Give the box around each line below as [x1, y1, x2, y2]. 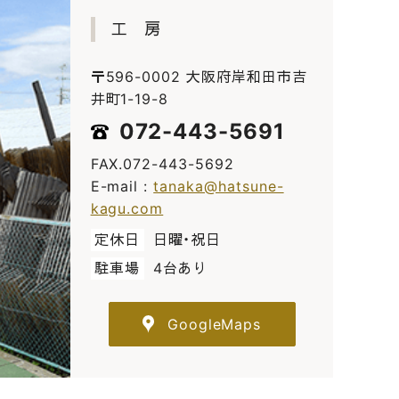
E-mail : [90, 177, 154, 196]
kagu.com [90, 199, 164, 218]
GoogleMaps [167, 315, 262, 334]
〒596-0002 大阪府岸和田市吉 [90, 68, 307, 86]
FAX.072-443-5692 [90, 155, 234, 174]
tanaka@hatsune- [153, 177, 284, 196]
